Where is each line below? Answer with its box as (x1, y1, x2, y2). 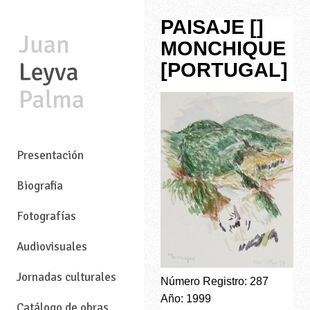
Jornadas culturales (17, 270, 116, 285)
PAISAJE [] (161, 16, 264, 38)
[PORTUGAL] (161, 59, 288, 81)
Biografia (17, 179, 63, 194)
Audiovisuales (17, 239, 87, 255)
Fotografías (17, 209, 76, 224)
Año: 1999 (161, 292, 211, 304)
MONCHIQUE (161, 37, 286, 60)
